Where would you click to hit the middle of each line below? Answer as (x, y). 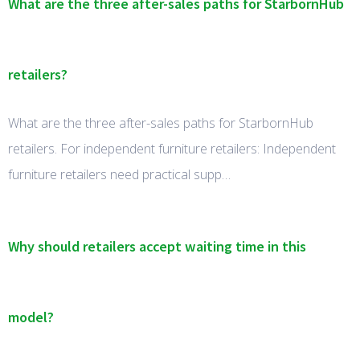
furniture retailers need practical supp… (119, 174)
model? (31, 317)
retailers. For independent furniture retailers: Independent (172, 148)
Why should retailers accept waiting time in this (157, 246)
